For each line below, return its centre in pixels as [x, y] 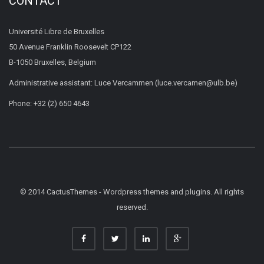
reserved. [132, 207]
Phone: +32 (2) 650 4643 [49, 103]
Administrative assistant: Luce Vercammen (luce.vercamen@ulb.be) [123, 82]
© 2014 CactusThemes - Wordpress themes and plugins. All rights [132, 192]
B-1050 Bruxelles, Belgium [52, 62]
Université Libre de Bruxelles [57, 31]
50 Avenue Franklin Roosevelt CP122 [70, 47]
